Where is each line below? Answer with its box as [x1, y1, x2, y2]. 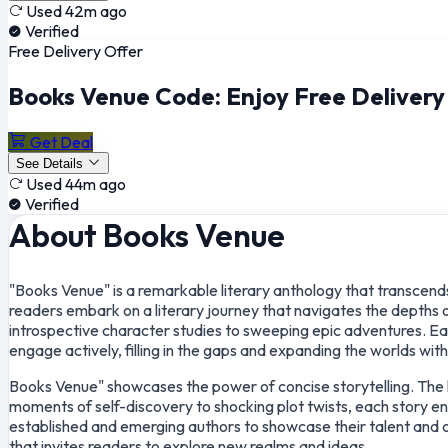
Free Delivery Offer [8, 41, 143, 62]
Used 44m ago [26, 174, 126, 194]
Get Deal [30, 132, 93, 152]
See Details [16, 156, 83, 171]
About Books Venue [9, 215, 291, 255]
